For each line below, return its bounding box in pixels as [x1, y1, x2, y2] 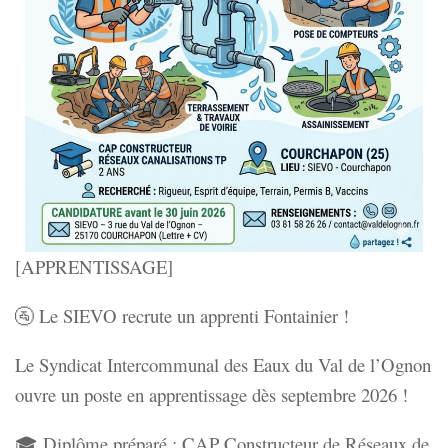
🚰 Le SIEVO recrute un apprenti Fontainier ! [15, 303, 349, 328]
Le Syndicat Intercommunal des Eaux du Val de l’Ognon [15, 351, 431, 377]
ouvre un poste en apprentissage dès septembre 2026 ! [15, 381, 408, 407]
